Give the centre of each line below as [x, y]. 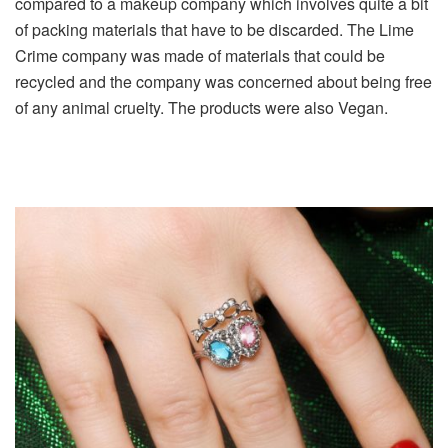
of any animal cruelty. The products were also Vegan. [201, 107]
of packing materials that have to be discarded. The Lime [214, 29]
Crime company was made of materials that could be [200, 55]
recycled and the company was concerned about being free [223, 81]
